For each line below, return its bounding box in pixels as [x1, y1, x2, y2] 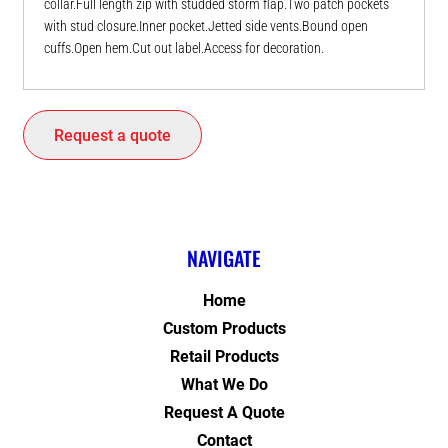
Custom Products [162, 319, 286, 339]
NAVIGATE [187, 243, 261, 274]
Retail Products [169, 347, 279, 367]
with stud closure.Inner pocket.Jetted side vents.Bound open [44, 18, 368, 35]
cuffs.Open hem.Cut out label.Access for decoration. [44, 40, 324, 57]
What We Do [180, 375, 268, 395]
